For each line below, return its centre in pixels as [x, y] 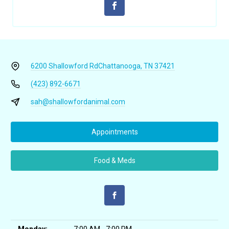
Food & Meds [114, 160]
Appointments [114, 132]
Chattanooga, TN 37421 [136, 66]
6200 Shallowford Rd [64, 66]
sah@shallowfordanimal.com [78, 102]
